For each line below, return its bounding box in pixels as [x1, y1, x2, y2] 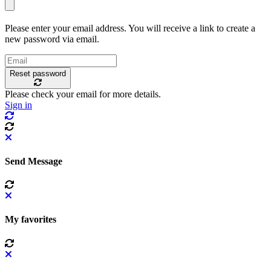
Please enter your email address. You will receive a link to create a [5, 22, 255, 33]
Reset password [10, 68, 66, 78]
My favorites [5, 214, 56, 225]
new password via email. [5, 33, 99, 44]
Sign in [5, 99, 32, 110]
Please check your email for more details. [5, 88, 161, 99]
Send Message [5, 155, 62, 166]
